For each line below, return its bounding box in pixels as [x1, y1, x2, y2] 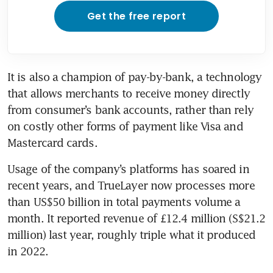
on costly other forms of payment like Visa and [7, 119, 243, 133]
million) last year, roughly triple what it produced [7, 227, 256, 241]
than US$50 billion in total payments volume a [7, 194, 241, 208]
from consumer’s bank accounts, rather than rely [7, 102, 253, 116]
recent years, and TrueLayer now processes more [7, 178, 255, 192]
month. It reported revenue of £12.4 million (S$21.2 [7, 211, 266, 225]
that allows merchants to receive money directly [7, 86, 250, 100]
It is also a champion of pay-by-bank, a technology [7, 69, 262, 83]
